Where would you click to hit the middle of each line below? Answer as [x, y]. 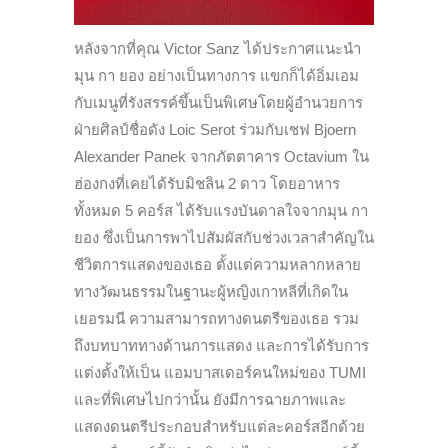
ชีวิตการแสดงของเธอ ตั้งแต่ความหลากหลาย [217, 264]
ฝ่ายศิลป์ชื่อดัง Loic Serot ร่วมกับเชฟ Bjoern [215, 129]
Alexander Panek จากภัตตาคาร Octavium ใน [221, 156]
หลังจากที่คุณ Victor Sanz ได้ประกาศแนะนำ [217, 48]
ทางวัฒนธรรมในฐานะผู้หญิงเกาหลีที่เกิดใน [211, 291]
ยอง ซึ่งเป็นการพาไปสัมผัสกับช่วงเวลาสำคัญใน [224, 237]
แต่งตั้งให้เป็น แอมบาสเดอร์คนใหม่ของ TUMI [220, 372]
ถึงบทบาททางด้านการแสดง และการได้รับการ [221, 345]
